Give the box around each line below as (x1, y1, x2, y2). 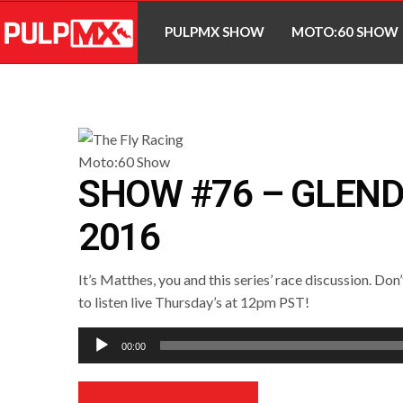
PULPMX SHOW (165, 23, 265, 40)
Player (77, 351, 117, 369)
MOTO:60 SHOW (291, 23, 399, 40)
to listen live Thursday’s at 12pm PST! (78, 292, 310, 310)
